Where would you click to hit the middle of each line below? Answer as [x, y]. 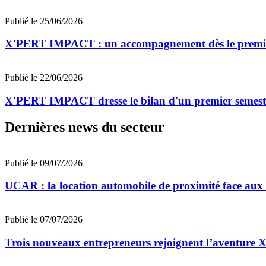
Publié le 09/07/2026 [44, 163]
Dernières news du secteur [85, 127]
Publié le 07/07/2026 [44, 220]
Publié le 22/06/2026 [44, 78]
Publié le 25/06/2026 [44, 21]
